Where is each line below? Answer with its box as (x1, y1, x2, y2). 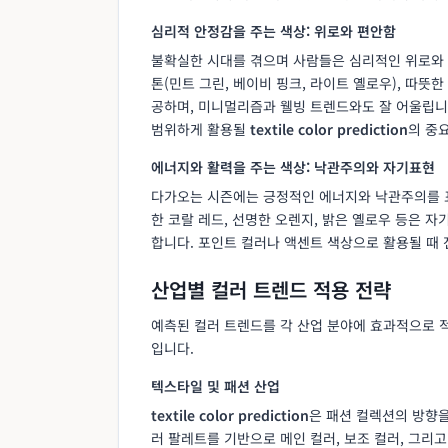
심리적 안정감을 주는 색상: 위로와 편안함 (151, 20, 396, 41)
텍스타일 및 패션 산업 (151, 375, 280, 396)
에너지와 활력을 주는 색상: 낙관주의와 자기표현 (151, 156, 435, 177)
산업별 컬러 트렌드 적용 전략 (151, 274, 391, 304)
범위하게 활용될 (151, 118, 250, 139)
